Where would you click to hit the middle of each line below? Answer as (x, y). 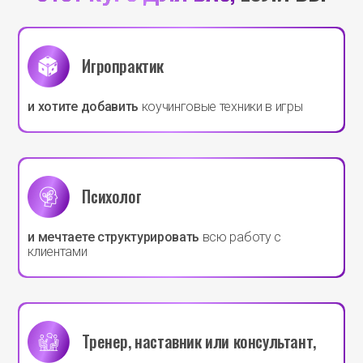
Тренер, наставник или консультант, (199, 342)
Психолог (112, 196)
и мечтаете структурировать (114, 237)
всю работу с (240, 237)
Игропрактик (123, 66)
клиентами (58, 251)
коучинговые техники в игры (220, 106)
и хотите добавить (83, 106)
